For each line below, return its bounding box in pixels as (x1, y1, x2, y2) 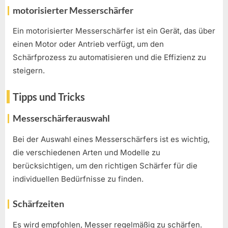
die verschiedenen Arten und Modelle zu (13, 147, 160, 157)
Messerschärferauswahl (13, 112, 110, 124)
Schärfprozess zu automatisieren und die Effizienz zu (13, 52, 206, 63)
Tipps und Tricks (13, 90, 85, 103)
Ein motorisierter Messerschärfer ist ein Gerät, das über (13, 26, 215, 36)
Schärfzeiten (13, 198, 64, 210)
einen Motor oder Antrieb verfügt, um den (13, 39, 164, 49)
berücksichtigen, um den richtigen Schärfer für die (13, 160, 197, 170)
